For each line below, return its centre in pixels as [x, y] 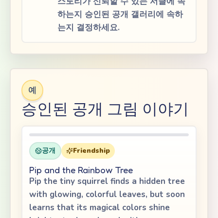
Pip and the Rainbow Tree [81, 170]
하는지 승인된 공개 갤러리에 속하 [120, 14]
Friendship [91, 151]
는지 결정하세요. [89, 27]
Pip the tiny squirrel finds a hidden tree [107, 181]
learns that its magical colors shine [100, 208]
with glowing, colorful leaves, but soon [107, 194]
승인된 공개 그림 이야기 [105, 109]
